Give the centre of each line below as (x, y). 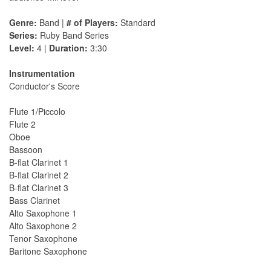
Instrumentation (42, 73)
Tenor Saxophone (43, 239)
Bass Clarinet (34, 201)
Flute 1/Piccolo (37, 112)
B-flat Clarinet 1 (39, 162)
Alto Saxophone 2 (43, 226)
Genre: (23, 23)
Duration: (68, 48)
